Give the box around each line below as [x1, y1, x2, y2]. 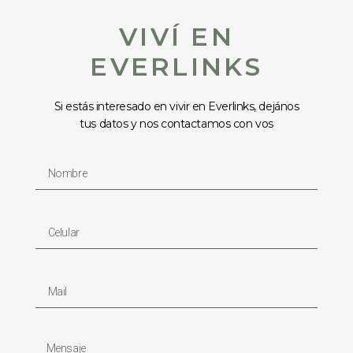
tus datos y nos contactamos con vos [80, 117, 273, 132]
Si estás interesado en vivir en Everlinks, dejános [54, 99, 299, 114]
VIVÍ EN [119, 21, 234, 53]
